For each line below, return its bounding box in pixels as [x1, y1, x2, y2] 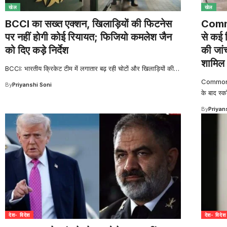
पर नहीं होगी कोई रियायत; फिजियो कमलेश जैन [5, 30, 172, 43]
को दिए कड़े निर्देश [5, 44, 68, 56]
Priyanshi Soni [12, 81, 52, 88]
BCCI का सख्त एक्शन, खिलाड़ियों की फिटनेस [5, 17, 172, 30]
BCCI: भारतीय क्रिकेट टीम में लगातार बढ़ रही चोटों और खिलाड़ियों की [5, 64, 174, 72]
